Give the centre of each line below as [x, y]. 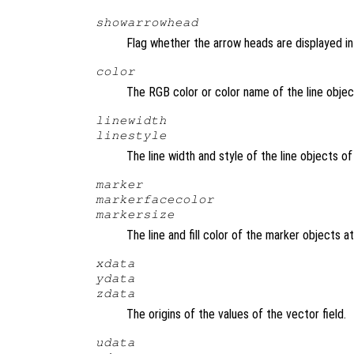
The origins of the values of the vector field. [236, 314]
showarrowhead [147, 22]
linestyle [131, 135]
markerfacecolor [154, 199]
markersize [135, 214]
